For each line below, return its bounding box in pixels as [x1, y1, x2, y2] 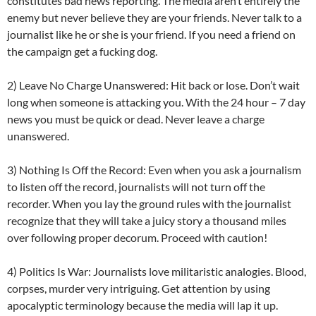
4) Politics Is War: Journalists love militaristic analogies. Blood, [7, 265, 306, 279]
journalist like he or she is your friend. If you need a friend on [7, 28, 296, 42]
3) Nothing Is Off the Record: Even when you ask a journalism [7, 163, 301, 177]
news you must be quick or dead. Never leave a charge [7, 112, 265, 126]
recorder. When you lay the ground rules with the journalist [7, 197, 291, 211]
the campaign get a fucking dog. [7, 44, 157, 59]
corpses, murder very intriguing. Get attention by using [7, 281, 270, 296]
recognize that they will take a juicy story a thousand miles [7, 214, 286, 228]
